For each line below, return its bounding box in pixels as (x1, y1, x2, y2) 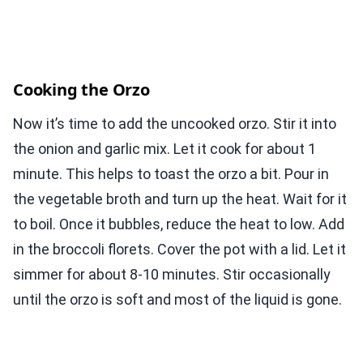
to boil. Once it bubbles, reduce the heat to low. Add (13, 216, 344, 233)
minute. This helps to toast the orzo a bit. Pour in (13, 165, 329, 183)
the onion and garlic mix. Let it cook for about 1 (13, 140, 316, 158)
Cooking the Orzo (13, 79, 150, 101)
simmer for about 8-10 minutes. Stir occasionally (13, 266, 331, 284)
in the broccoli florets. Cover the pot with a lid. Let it (13, 241, 346, 258)
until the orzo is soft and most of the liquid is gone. (13, 291, 342, 309)
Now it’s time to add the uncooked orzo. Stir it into (13, 115, 336, 133)
